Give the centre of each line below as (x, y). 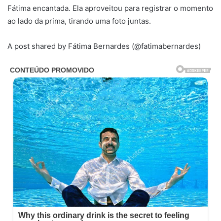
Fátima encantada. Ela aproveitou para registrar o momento (110, 8)
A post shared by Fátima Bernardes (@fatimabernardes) (104, 46)
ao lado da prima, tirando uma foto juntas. (79, 21)
